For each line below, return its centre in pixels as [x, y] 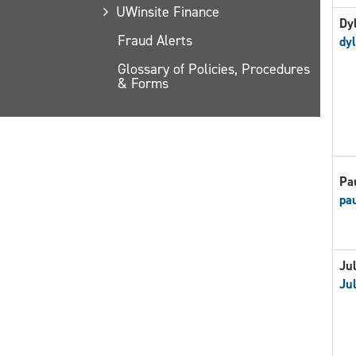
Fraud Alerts [155, 40]
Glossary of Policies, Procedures [214, 69]
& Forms [143, 83]
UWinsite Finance [167, 12]
